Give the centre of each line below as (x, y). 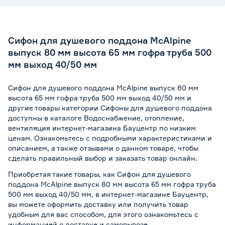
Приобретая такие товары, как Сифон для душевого (99, 174)
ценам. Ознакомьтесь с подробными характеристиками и (110, 138)
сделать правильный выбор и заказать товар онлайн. (103, 158)
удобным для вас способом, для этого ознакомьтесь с (103, 214)
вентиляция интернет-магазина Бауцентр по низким (102, 128)
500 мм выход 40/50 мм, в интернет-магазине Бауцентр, (108, 194)
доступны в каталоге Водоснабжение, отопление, (96, 118)
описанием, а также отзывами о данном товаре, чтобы (103, 148)
